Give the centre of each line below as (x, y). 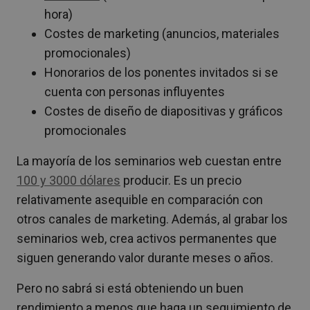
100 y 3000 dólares (69, 180)
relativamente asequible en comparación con (140, 199)
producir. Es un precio (181, 180)
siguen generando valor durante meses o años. (145, 257)
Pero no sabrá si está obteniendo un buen (130, 288)
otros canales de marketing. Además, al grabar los (152, 219)
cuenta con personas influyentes (135, 91)
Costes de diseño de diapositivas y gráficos (164, 111)
